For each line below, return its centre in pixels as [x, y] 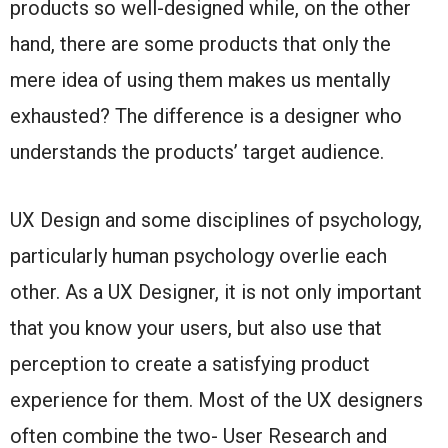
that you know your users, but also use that [196, 328]
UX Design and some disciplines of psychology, [216, 220]
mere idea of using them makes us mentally [200, 80]
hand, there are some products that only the [200, 44]
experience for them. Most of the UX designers [216, 400]
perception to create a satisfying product [190, 364]
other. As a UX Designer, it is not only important [216, 292]
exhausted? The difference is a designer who [206, 116]
